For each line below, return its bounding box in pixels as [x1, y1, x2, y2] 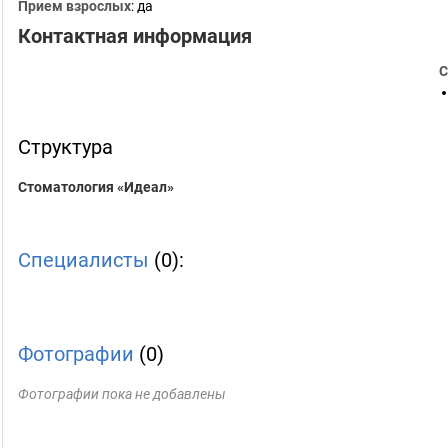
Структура [18, 135, 113, 159]
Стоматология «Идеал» [18, 179, 174, 195]
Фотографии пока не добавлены [18, 386, 226, 402]
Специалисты [18, 248, 149, 272]
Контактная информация [18, 24, 252, 48]
